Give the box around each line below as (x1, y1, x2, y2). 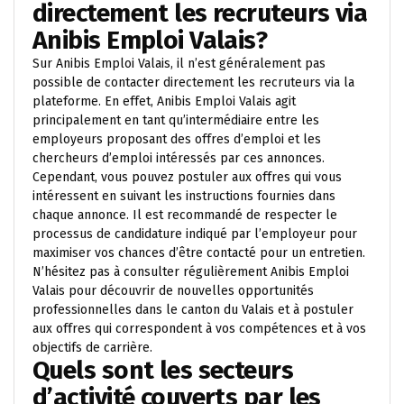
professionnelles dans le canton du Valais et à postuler (32, 302, 353, 317)
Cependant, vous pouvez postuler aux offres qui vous (32, 170, 342, 185)
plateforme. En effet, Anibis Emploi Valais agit (32, 94, 296, 109)
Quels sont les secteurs (32, 355, 294, 385)
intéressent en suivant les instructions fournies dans (32, 188, 335, 204)
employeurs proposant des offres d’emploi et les (32, 132, 321, 147)
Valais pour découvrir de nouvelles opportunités (32, 283, 314, 298)
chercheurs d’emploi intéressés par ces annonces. (32, 151, 325, 166)
